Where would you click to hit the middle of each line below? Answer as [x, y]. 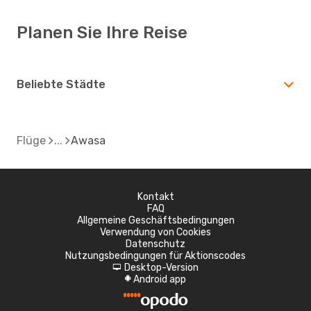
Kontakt [155, 196]
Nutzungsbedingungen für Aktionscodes [155, 255]
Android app [160, 279]
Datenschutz [155, 244]
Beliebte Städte [61, 84]
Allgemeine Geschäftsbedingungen [155, 220]
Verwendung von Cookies [155, 232]
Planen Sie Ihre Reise [102, 32]
